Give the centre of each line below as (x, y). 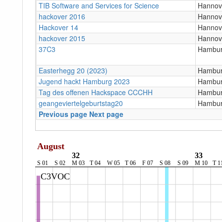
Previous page (63, 114)
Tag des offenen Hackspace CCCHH (96, 92)
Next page (106, 114)
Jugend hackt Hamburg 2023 (84, 81)
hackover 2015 (62, 38)
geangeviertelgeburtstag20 (81, 103)
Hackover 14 (58, 27)
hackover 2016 (62, 16)
